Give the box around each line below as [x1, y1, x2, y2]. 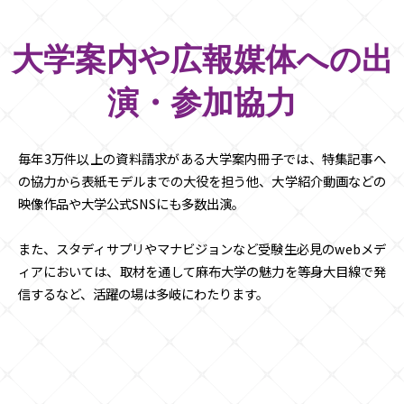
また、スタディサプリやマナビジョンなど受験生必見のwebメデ [18, 238, 386, 258]
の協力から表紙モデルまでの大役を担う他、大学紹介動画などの [18, 170, 386, 190]
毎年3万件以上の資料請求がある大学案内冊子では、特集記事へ [18, 148, 386, 168]
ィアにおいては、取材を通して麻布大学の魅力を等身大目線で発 [18, 261, 386, 280]
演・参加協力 [107, 84, 297, 123]
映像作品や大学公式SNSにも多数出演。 [18, 193, 244, 213]
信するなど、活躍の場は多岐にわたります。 [18, 283, 269, 303]
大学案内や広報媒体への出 [11, 41, 393, 79]
